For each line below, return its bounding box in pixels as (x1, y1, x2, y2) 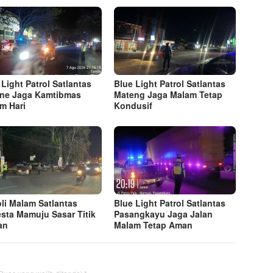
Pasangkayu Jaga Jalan (114, 208, 213, 221)
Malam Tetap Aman (114, 219, 193, 232)
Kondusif (114, 99, 153, 112)
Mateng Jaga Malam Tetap (114, 88, 223, 101)
